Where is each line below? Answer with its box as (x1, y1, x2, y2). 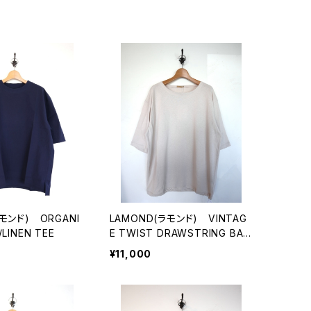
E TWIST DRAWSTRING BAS (109, 227, 251, 239)
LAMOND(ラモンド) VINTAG (109, 212, 247, 225)
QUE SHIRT (109, 242, 166, 254)
